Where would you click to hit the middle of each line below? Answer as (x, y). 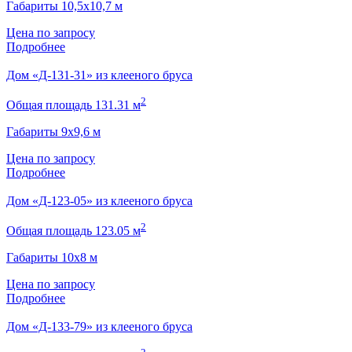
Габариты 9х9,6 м (53, 132)
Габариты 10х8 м (52, 258)
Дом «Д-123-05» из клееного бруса (99, 201)
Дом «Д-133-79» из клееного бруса (99, 327)
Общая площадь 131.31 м (73, 105)
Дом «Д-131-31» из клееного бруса (99, 75)
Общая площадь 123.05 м (73, 231)
